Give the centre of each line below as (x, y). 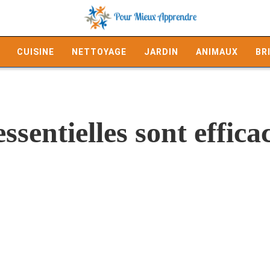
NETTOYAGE (99, 52)
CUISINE (36, 52)
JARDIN (161, 52)
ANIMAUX (217, 52)
